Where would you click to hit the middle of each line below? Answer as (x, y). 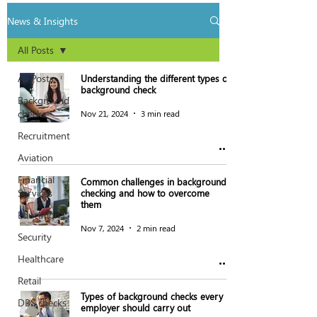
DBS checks (42, 302)
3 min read (160, 113)
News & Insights (42, 21)
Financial (36, 179)
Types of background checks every (152, 296)
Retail (29, 281)
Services (35, 193)
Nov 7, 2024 (102, 228)
